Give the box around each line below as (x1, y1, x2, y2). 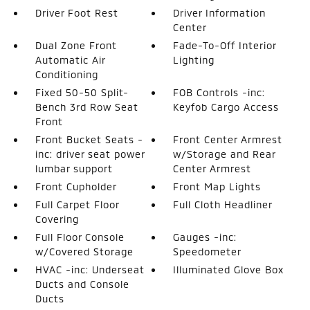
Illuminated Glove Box (173, 264, 284, 275)
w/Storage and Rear (173, 148, 276, 160)
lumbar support (35, 163, 113, 174)
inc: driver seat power (35, 148, 145, 160)
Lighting (173, 54, 215, 66)
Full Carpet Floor (35, 199, 119, 210)
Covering (35, 213, 79, 225)
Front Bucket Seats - (35, 134, 143, 145)
